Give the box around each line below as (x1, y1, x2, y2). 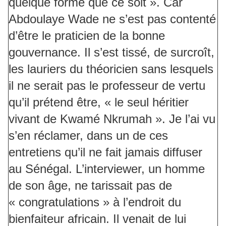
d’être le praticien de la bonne (9, 29, 165, 43)
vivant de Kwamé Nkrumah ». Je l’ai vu (9, 112, 215, 126)
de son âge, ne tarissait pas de (9, 179, 172, 193)
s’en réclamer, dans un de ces (9, 129, 168, 143)
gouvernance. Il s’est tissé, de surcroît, (9, 45, 214, 60)
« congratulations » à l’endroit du (9, 195, 181, 209)
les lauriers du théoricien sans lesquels (9, 62, 213, 76)
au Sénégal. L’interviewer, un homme (9, 162, 205, 176)
